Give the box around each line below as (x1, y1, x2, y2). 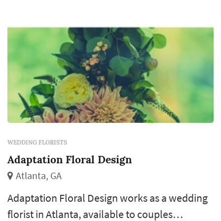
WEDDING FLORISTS (7, 139, 67, 147)
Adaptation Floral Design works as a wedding (7, 191, 208, 205)
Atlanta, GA (16, 170, 62, 182)
